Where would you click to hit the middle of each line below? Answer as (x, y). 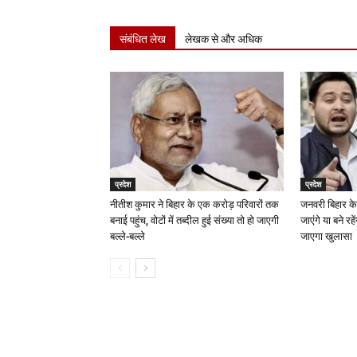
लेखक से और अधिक (224, 39)
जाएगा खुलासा (326, 237)
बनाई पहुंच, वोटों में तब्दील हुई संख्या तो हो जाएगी (194, 221)
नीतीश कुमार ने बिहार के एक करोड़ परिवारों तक (194, 205)
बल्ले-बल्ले (127, 237)
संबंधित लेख (143, 39)
